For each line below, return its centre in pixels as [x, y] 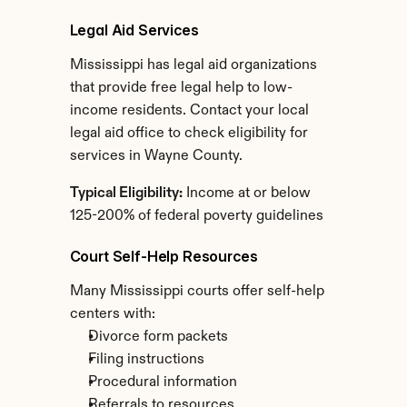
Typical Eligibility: [126, 194]
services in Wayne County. [156, 156]
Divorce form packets [158, 337]
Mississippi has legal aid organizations [193, 65]
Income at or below [246, 194]
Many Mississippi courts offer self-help [197, 292]
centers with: [112, 314]
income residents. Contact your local [189, 111]
